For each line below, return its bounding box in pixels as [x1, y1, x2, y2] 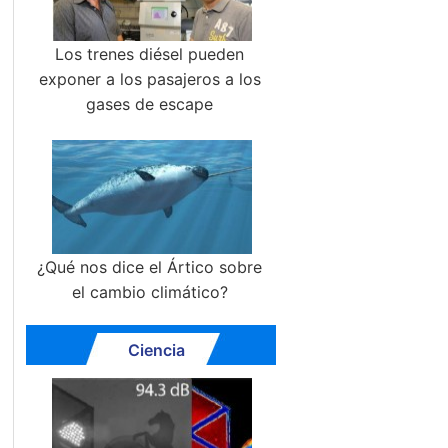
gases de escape [86, 94, 214, 114]
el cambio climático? [71, 282, 228, 302]
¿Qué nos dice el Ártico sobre [37, 257, 263, 277]
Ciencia [127, 340, 185, 360]
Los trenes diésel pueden [55, 44, 245, 64]
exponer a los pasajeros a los [38, 69, 261, 89]
